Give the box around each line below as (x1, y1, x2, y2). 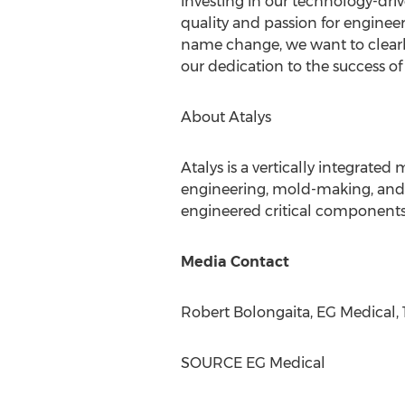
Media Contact (180, 253, 289, 270)
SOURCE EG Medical (180, 354, 325, 372)
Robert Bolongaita (180, 304, 310, 321)
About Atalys (180, 108, 271, 126)
